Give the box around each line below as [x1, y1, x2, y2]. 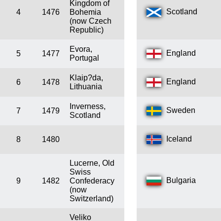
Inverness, [70, 102, 106, 111]
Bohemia [70, 8, 101, 17]
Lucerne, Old [70, 159, 114, 168]
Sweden [166, 106, 195, 115]
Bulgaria [166, 176, 196, 185]
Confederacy [70, 177, 114, 185]
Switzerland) [70, 194, 113, 203]
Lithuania [70, 82, 102, 91]
